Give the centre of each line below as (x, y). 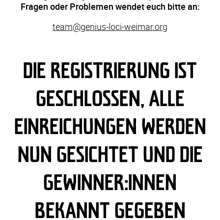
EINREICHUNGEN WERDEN (110, 126)
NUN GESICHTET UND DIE (110, 154)
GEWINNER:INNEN (110, 182)
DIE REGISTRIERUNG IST (110, 70)
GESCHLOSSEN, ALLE (110, 98)
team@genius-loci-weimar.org (110, 27)
